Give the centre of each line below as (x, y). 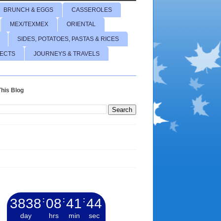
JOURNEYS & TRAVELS (67, 54)
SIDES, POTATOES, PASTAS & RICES (68, 39)
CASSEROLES (92, 10)
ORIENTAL (81, 24)
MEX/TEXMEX (29, 24)
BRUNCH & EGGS (28, 10)
